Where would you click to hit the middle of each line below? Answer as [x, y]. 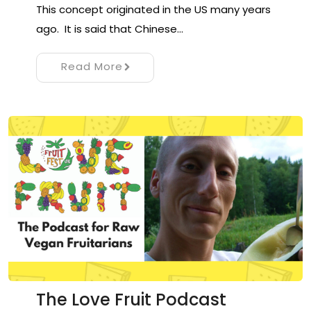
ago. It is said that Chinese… [110, 28]
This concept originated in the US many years [153, 9]
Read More [92, 66]
